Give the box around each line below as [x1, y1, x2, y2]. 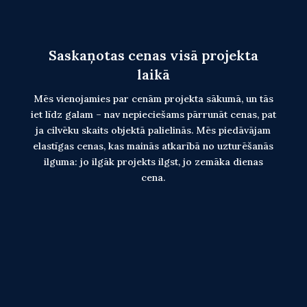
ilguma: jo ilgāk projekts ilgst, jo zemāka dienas [43, 156, 263, 169]
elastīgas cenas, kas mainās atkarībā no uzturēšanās [33, 140, 274, 153]
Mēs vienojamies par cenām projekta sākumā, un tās [33, 93, 273, 106]
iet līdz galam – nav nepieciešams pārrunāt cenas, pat [30, 108, 276, 121]
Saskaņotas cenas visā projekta [48, 47, 258, 64]
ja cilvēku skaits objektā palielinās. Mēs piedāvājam [36, 124, 271, 137]
